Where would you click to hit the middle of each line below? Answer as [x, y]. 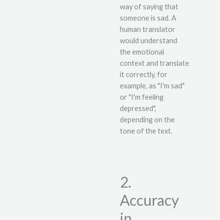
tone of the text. [146, 131]
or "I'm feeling [142, 97]
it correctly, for [144, 74]
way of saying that [149, 6]
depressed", [138, 108]
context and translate [154, 63]
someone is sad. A [148, 18]
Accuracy [149, 200]
